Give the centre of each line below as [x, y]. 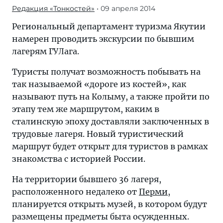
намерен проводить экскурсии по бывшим [103, 39]
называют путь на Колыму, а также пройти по [111, 97]
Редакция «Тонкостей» [53, 8]
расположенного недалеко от [75, 192]
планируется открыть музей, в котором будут [110, 204]
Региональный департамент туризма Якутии [109, 26]
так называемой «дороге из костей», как [99, 84]
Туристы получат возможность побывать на [106, 72]
